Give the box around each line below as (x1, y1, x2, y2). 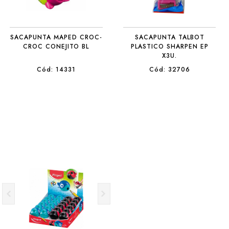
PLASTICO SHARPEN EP (130, 42, 209, 51)
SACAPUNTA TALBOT (134, 33, 204, 42)
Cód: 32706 (149, 65, 190, 74)
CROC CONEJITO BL (23, 42, 89, 51)
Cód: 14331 (36, 65, 76, 74)
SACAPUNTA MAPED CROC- (10, 33, 102, 42)
